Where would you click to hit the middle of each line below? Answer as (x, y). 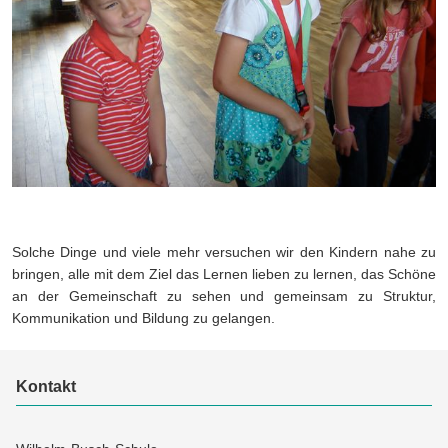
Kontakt (46, 387)
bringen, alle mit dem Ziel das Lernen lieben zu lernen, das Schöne (224, 274)
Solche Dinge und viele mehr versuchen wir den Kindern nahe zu (224, 252)
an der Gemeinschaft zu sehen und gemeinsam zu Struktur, (224, 296)
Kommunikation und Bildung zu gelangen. (145, 318)
